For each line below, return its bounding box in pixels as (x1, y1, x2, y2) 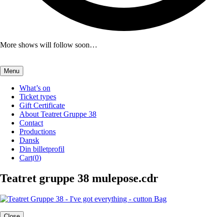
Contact (19, 119, 43, 127)
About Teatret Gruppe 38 (19, 110, 96, 118)
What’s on (19, 84, 50, 92)
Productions (19, 127, 56, 136)
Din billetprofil (19, 145, 64, 153)
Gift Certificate (19, 101, 65, 109)
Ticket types (19, 93, 56, 101)
